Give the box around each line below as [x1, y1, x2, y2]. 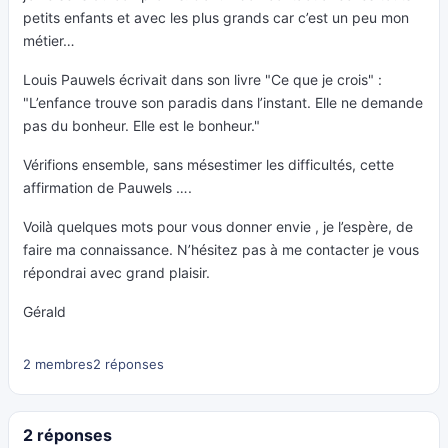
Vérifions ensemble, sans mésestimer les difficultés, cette [23, 156, 394, 173]
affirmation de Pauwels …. [23, 179, 192, 196]
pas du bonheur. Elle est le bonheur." [23, 117, 260, 134]
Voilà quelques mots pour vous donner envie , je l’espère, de [23, 218, 413, 235]
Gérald [23, 303, 66, 320]
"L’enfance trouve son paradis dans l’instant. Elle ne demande [23, 94, 423, 111]
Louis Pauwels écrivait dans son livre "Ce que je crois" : [23, 71, 382, 88]
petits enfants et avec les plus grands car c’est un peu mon [23, 9, 409, 26]
